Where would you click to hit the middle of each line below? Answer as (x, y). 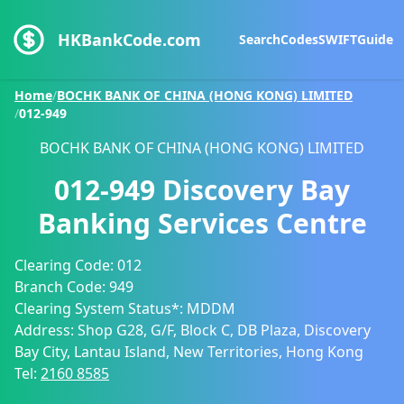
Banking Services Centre (202, 223)
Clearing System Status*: (101, 308)
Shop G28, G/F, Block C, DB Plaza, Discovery (224, 330)
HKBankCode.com (129, 40)
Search (260, 39)
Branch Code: (62, 287)
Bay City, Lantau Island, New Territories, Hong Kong (189, 352)
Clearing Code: (66, 265)
